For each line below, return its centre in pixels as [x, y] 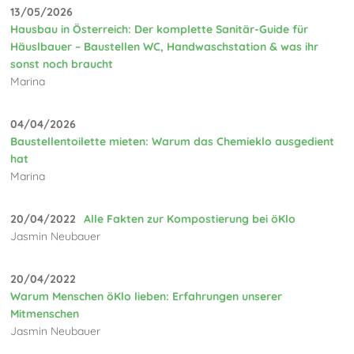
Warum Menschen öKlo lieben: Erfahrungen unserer [147, 297]
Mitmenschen [45, 314]
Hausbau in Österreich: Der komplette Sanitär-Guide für [160, 30]
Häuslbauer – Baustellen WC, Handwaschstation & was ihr [165, 47]
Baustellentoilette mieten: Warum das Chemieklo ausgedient [173, 142]
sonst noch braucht [62, 64]
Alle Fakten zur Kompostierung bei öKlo [190, 219]
